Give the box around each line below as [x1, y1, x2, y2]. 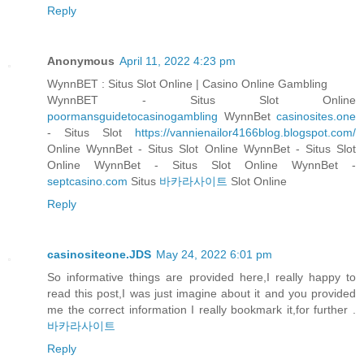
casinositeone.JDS [47, 248, 151, 262]
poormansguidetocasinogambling [47, 110, 218, 123]
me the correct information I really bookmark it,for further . [47, 303, 356, 317]
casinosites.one [276, 110, 356, 123]
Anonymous [47, 54, 115, 68]
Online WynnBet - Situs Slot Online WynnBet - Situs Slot [47, 142, 356, 156]
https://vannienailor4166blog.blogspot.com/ [135, 126, 356, 140]
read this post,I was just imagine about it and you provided [47, 287, 356, 301]
